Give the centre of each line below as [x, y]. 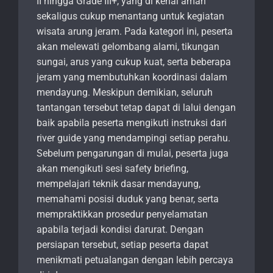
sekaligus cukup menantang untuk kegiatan [130, 16]
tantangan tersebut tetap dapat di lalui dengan [136, 108]
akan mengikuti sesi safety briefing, [112, 169]
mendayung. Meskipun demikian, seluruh [125, 93]
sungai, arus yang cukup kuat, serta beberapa [134, 62]
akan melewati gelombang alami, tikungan [128, 47]
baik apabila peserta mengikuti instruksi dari [132, 123]
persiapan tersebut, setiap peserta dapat [122, 245]
